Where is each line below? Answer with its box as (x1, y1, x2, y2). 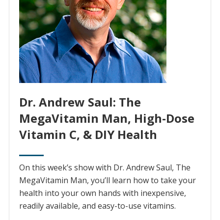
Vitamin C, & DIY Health (19, 126, 157, 143)
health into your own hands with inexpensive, (19, 188, 186, 199)
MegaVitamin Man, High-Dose (19, 110, 194, 127)
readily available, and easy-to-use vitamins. (19, 200, 176, 212)
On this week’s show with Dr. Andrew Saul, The (19, 162, 191, 173)
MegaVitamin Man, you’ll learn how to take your (19, 175, 196, 186)
